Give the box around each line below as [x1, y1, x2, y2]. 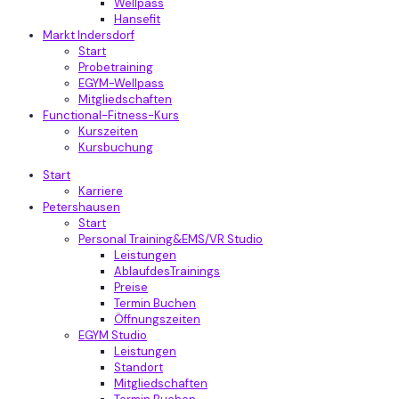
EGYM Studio [78, 328, 147, 343]
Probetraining [78, 60, 153, 75]
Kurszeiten [78, 124, 138, 139]
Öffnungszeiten [114, 312, 200, 327]
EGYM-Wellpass [78, 76, 164, 91]
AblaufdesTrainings [114, 264, 220, 279]
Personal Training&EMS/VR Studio [78, 232, 263, 247]
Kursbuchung [78, 140, 153, 155]
